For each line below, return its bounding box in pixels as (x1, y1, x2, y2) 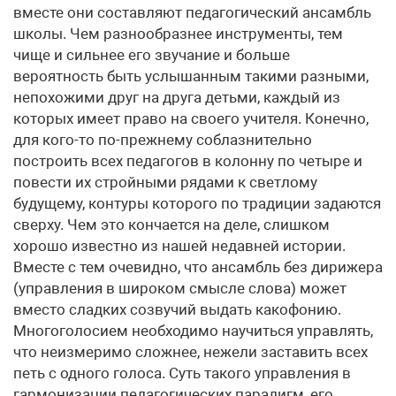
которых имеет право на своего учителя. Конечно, (13, 110, 369, 127)
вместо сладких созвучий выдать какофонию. (13, 301, 341, 318)
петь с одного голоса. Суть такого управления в (13, 364, 351, 382)
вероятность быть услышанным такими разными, (13, 67, 369, 85)
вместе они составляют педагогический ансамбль (13, 4, 371, 21)
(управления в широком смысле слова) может (13, 279, 346, 297)
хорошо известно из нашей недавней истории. (13, 237, 346, 255)
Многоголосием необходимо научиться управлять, (13, 322, 373, 339)
